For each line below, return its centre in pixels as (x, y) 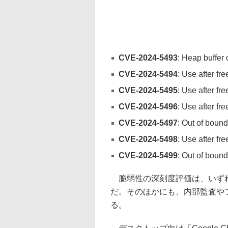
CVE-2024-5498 (148, 139)
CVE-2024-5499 (148, 155)
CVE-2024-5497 (148, 123)
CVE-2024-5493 (148, 58)
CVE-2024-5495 (148, 90)
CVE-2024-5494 (148, 74)
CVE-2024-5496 (148, 107)
